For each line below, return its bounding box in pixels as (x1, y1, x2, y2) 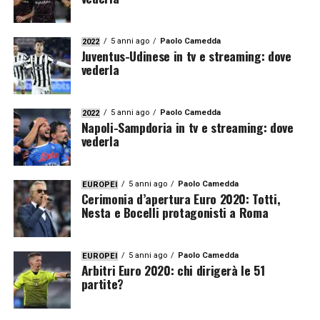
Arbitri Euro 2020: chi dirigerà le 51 (81, 261, 265, 279)
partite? (81, 274, 124, 293)
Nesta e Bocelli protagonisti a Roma (81, 203, 269, 221)
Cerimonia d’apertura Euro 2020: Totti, (81, 189, 281, 208)
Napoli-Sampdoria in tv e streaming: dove (81, 118, 294, 136)
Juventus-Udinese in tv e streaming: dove (81, 46, 291, 65)
